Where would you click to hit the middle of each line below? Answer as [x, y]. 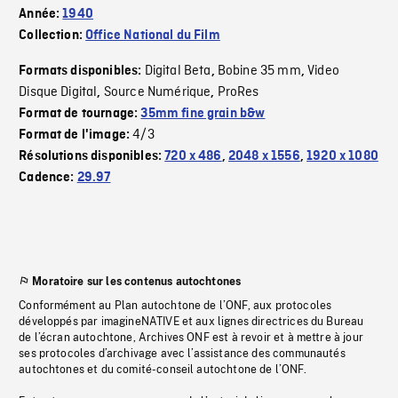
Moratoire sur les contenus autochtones [137, 282]
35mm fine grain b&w [203, 114]
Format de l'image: [76, 135]
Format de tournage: [80, 114]
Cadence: [48, 178]
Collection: [52, 36]
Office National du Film [153, 36]
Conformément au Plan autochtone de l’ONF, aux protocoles [175, 306]
